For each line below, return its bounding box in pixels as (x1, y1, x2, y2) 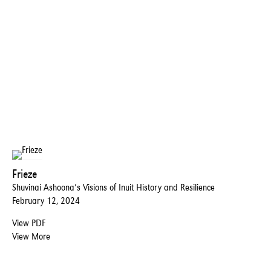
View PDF (12, 217, 45, 229)
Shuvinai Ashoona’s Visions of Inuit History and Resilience (12, 181, 215, 194)
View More (12, 230, 50, 243)
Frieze (12, 166, 37, 181)
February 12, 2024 (12, 195, 80, 207)
